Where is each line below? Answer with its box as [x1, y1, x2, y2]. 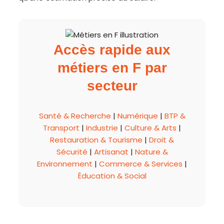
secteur [86, 78, 137, 93]
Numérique [117, 110, 158, 121]
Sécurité [56, 146, 87, 157]
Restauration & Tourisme [50, 134, 142, 145]
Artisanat [93, 146, 128, 157]
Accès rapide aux [53, 42, 170, 57]
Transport [43, 122, 79, 133]
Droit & [149, 134, 174, 145]
